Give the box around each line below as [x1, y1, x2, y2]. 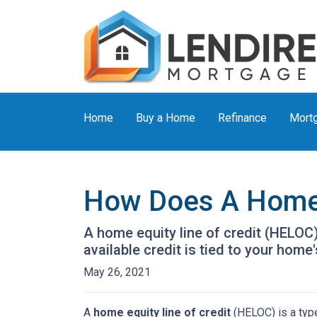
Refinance [218, 110, 267, 125]
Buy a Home [136, 110, 195, 125]
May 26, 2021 [83, 265, 151, 279]
